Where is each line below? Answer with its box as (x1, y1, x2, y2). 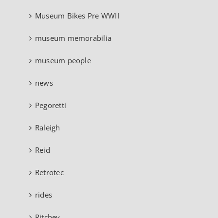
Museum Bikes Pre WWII (35, 11, 119, 20)
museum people (35, 55, 91, 65)
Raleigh (35, 123, 60, 132)
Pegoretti (35, 100, 67, 110)
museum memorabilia (35, 33, 112, 43)
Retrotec (35, 167, 64, 177)
